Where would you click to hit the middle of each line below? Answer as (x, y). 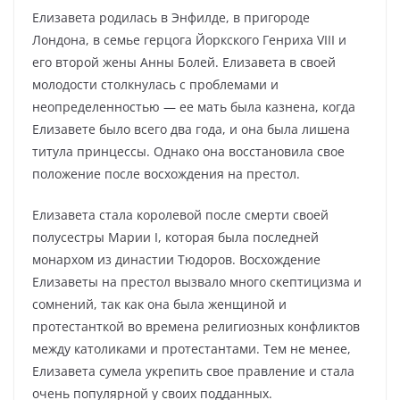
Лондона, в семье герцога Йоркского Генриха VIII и (189, 40)
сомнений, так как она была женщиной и (159, 304)
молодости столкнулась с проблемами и (155, 84)
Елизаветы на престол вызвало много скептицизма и (197, 282)
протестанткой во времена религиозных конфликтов (196, 326)
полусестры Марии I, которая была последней (175, 237)
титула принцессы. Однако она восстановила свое (188, 151)
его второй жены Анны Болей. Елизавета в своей (184, 62)
